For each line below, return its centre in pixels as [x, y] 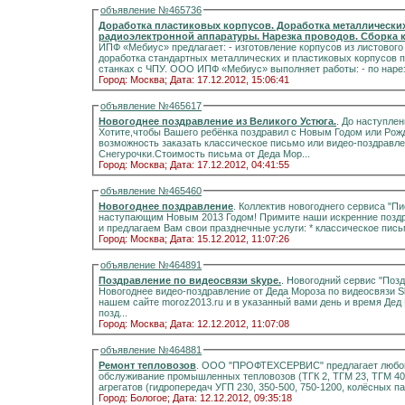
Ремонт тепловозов [147, 365]
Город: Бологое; [134, 398]
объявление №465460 [151, 191]
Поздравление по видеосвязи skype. [190, 280]
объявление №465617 [151, 106]
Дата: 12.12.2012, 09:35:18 [232, 398]
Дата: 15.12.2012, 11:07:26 [230, 239]
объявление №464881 [151, 350]
